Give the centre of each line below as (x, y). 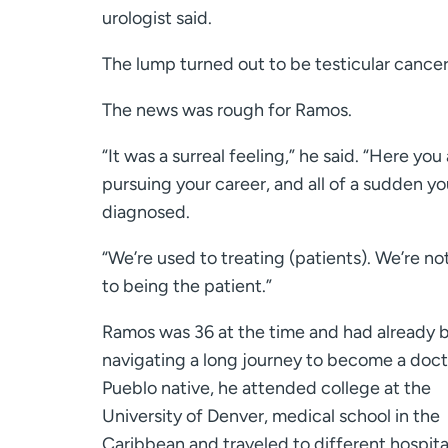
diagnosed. (146, 212)
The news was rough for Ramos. (227, 110)
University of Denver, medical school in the (271, 416)
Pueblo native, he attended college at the (266, 388)
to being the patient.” (187, 286)
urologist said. (157, 18)
